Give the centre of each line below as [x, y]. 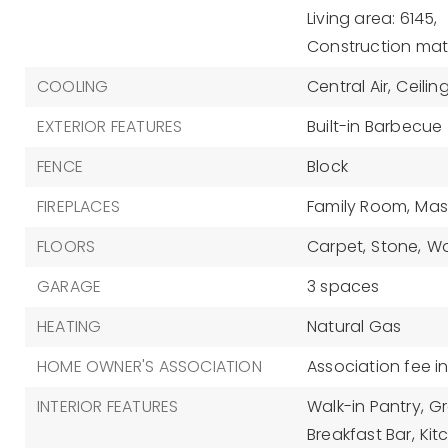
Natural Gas [354, 326]
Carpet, [336, 246]
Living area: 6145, [372, 18]
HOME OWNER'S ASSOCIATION [149, 366]
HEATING [69, 326]
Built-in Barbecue [374, 126]
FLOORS [66, 246]
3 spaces [343, 286]
